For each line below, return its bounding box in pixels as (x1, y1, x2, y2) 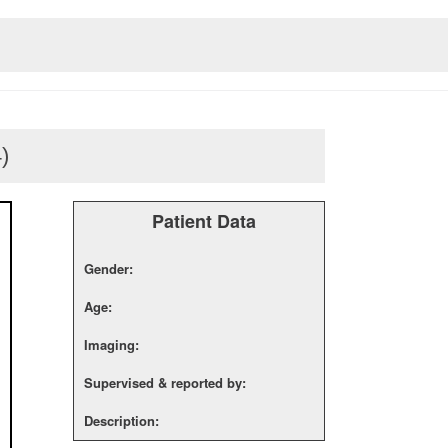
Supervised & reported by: (84, 373, 246, 392)
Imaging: (84, 335, 139, 354)
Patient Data (152, 208, 256, 234)
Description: (84, 411, 159, 430)
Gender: (84, 259, 133, 278)
